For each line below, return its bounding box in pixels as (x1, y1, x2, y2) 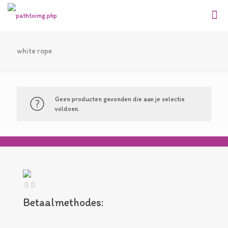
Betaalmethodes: (23, 195, 104, 209)
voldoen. (55, 105, 79, 112)
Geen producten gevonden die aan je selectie (55, 95, 185, 103)
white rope (17, 46, 52, 55)
